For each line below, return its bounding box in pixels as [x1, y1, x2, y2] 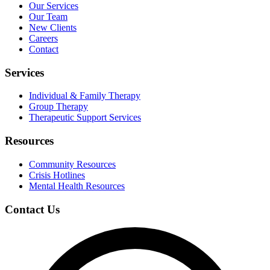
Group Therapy [29, 101, 88, 112]
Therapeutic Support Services [29, 112, 141, 123]
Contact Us [5, 202, 60, 216]
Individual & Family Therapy [29, 90, 140, 101]
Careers [29, 33, 58, 43]
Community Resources [29, 159, 116, 169]
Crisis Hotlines [29, 169, 85, 180]
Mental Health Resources [29, 180, 125, 191]
